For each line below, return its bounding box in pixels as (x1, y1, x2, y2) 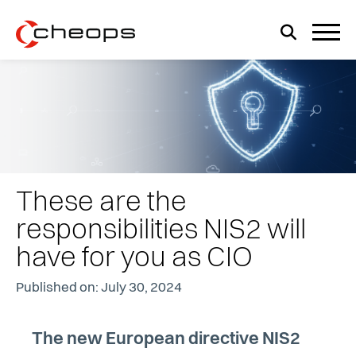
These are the (16, 189, 187, 218)
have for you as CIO (16, 245, 253, 273)
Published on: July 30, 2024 (16, 281, 182, 296)
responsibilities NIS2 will (16, 217, 306, 246)
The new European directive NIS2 (32, 331, 300, 349)
